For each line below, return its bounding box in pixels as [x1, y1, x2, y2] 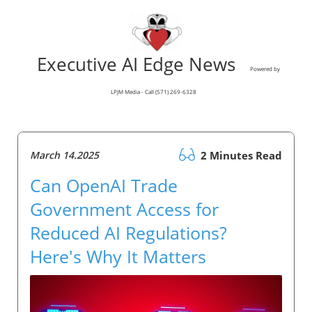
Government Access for [30, 197, 219, 221]
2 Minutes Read [198, 148, 282, 163]
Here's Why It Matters [30, 244, 206, 269]
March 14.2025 [30, 148, 99, 162]
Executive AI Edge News [32, 52, 250, 77]
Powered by [250, 65, 280, 73]
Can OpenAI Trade [30, 173, 178, 198]
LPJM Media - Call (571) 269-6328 [111, 88, 196, 96]
